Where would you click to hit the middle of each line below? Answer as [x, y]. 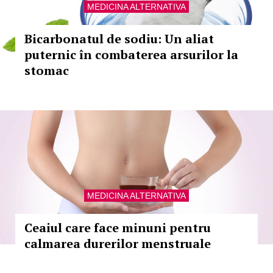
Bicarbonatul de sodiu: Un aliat [119, 39]
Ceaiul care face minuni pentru [118, 228]
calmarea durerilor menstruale [118, 243]
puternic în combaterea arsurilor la [131, 55]
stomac [47, 70]
